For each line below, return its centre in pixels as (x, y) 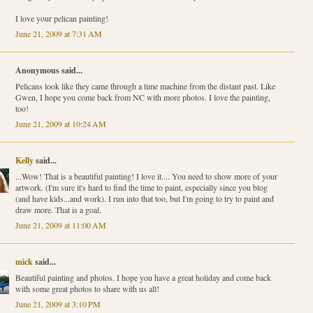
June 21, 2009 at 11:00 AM (60, 225)
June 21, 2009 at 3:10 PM (58, 304)
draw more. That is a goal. (58, 209)
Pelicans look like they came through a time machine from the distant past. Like (145, 86)
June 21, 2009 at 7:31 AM (58, 33)
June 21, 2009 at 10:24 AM (60, 123)
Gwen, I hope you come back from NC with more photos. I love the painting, (143, 97)
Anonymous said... (49, 70)
